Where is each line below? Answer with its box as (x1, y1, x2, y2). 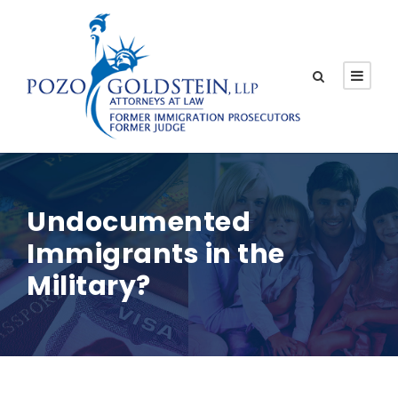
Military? (27, 267, 151, 305)
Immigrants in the (27, 235, 285, 273)
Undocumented (27, 203, 251, 241)
